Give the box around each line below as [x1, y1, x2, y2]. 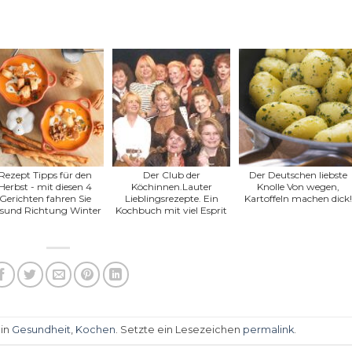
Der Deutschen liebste [248, 168, 347, 181]
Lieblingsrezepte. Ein [124, 192, 218, 204]
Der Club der [142, 168, 200, 181]
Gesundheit [11, 324, 71, 336]
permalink [242, 324, 294, 336]
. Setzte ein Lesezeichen [115, 324, 243, 336]
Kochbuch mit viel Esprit [115, 203, 227, 216]
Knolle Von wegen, [256, 180, 339, 192]
